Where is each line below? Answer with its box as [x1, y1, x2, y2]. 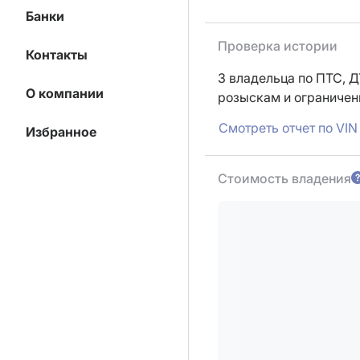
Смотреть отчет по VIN [219, 120, 358, 136]
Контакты [26, 47, 88, 63]
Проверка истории [218, 38, 337, 54]
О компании [26, 85, 104, 101]
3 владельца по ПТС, [218, 70, 349, 86]
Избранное [26, 124, 96, 140]
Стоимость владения [218, 170, 351, 186]
